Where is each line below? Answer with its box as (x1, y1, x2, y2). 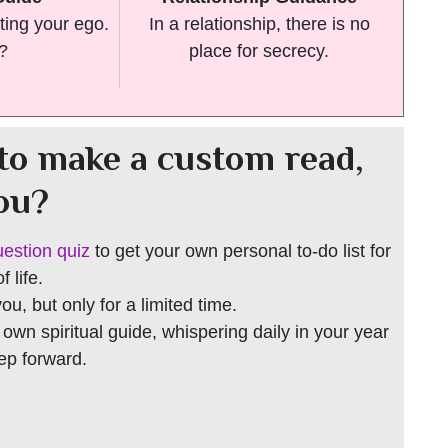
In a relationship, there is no (148, 14, 370, 35)
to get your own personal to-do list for (90, 240, 391, 261)
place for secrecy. (189, 41, 329, 62)
